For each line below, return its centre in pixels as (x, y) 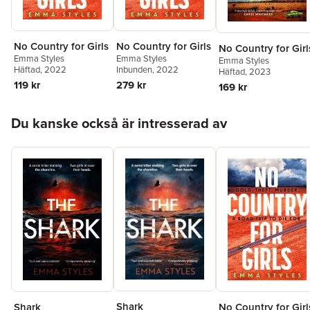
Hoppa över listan (52, 113)
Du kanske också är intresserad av (119, 123)
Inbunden (134, 70)
